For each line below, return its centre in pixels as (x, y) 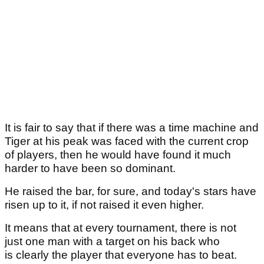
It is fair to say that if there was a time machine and (132, 128)
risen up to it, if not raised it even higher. (104, 205)
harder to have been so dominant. (90, 169)
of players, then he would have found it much (118, 155)
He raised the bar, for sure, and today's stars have (131, 192)
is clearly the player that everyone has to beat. (121, 255)
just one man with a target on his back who (112, 242)
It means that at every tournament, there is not (121, 228)
